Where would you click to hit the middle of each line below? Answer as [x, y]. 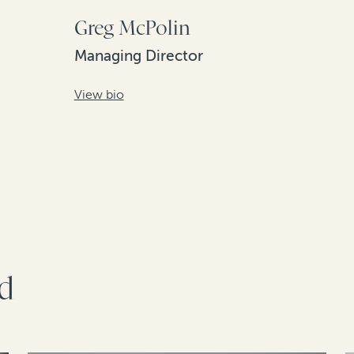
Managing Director [138, 55]
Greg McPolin [132, 28]
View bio [99, 94]
